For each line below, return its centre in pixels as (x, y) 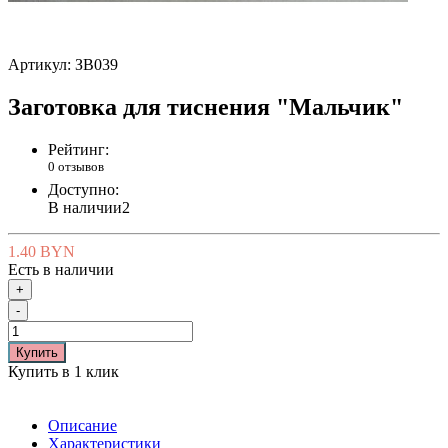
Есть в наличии (61, 270)
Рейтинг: (78, 149)
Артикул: (41, 64)
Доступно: (83, 190)
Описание (82, 426)
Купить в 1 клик (63, 372)
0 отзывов (76, 166)
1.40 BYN (41, 252)
